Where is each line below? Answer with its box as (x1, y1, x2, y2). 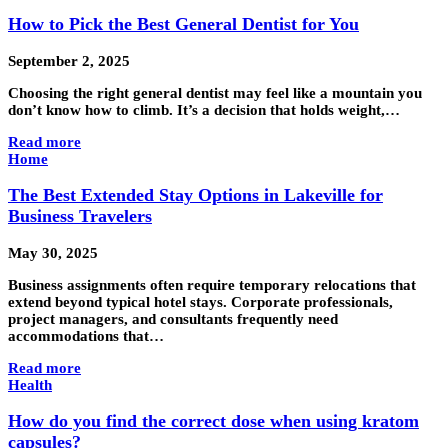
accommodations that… (8, 327, 164, 344)
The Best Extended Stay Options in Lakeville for (8, 185, 383, 206)
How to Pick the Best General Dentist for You (8, 14, 359, 35)
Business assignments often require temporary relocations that (8, 276, 416, 293)
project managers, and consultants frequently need (8, 310, 338, 327)
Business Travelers (8, 206, 152, 227)
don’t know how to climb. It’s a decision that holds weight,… (8, 101, 400, 118)
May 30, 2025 (8, 244, 98, 261)
